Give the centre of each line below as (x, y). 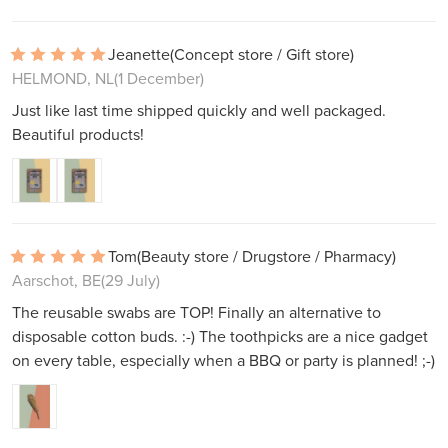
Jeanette (139, 54)
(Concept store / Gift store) (262, 54)
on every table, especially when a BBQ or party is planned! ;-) (223, 360)
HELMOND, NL (63, 78)
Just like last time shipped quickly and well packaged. (199, 110)
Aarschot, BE (56, 280)
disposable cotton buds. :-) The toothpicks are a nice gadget (220, 336)
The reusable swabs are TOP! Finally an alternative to (196, 312)
